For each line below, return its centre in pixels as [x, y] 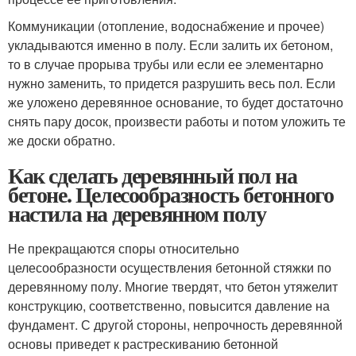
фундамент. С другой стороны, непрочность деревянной [175, 324]
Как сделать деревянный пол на [153, 175]
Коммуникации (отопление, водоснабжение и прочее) [166, 25]
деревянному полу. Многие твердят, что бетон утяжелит [173, 286]
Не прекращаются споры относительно [124, 248]
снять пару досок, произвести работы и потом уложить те [177, 121]
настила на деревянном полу [137, 213]
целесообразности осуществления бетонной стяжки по [170, 267]
